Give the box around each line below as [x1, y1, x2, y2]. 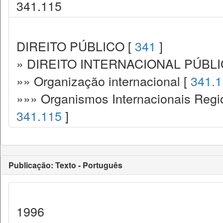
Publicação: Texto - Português [8, 159, 122, 171]
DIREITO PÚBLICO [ [16, 37, 135, 55]
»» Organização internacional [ [16, 72, 191, 90]
